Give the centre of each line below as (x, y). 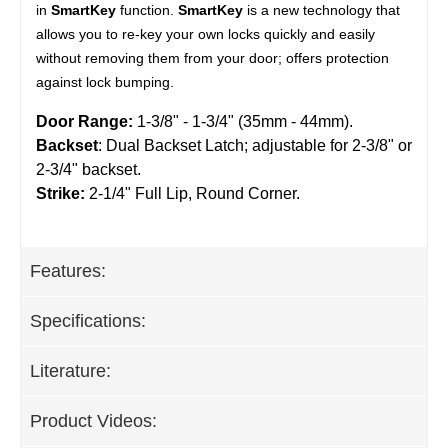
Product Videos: (93, 420)
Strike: (60, 193)
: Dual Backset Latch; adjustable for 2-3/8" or (255, 145)
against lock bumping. (105, 81)
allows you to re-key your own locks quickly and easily (205, 33)
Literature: (70, 370)
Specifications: (88, 320)
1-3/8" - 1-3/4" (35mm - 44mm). (245, 121)
